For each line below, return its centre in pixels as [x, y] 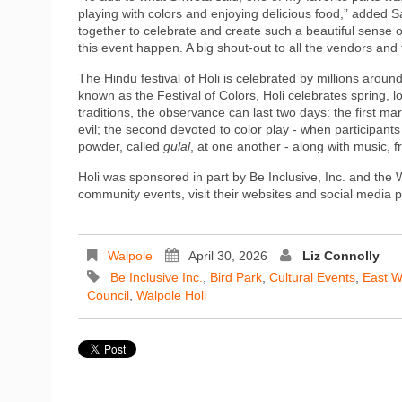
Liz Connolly [341, 255]
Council [108, 295]
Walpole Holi [171, 295]
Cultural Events [312, 277]
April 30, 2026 [228, 255]
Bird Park [236, 277]
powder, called [121, 146]
